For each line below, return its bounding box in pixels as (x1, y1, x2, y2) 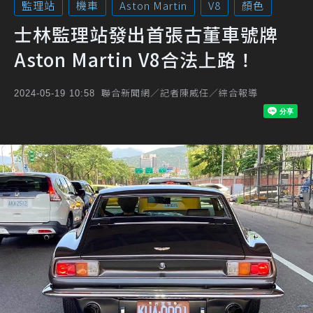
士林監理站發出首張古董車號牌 (14, 21, 278, 47)
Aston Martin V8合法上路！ (14, 46, 255, 72)
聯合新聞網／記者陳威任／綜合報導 (101, 86, 258, 99)
